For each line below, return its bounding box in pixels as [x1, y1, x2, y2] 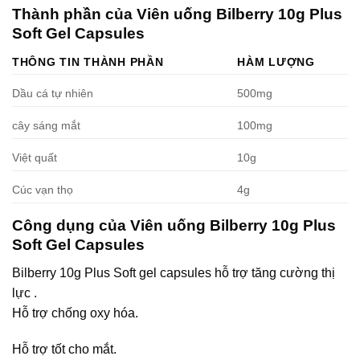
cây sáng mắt [12, 119, 80, 133]
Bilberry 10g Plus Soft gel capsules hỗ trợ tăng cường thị [12, 265, 335, 280]
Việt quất [12, 151, 57, 165]
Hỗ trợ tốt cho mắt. [12, 342, 117, 357]
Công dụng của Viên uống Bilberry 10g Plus [12, 217, 336, 235]
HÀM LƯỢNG [237, 55, 315, 69]
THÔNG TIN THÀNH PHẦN [12, 55, 164, 69]
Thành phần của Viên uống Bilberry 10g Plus [12, 5, 342, 22]
